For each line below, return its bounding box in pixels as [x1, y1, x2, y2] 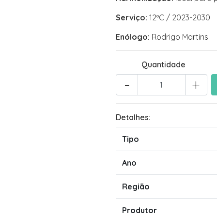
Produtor [122, 205, 157, 215]
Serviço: [116, 13, 147, 22]
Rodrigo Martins [150, 32, 208, 42]
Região [122, 182, 150, 191]
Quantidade [141, 60, 186, 69]
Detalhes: [116, 112, 151, 122]
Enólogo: [116, 32, 150, 42]
